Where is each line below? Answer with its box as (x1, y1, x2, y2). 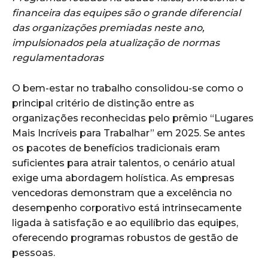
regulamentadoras (12, 52, 103, 64)
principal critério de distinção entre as (12, 98, 194, 109)
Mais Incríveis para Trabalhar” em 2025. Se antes (12, 127, 245, 139)
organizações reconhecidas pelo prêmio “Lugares (12, 112, 254, 124)
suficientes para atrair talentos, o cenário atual (12, 157, 235, 169)
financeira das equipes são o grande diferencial (12, 7, 240, 19)
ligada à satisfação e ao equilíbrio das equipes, (12, 217, 238, 229)
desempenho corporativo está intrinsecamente (12, 202, 242, 214)
